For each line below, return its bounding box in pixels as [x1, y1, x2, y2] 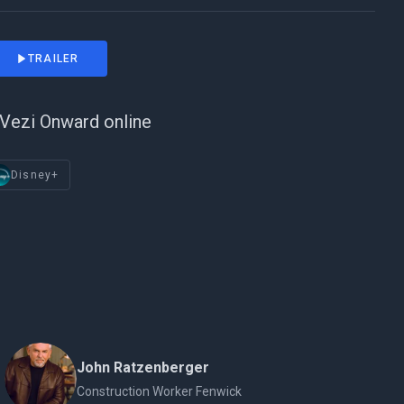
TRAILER [28, 52, 79, 65]
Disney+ [11, 169, 60, 181]
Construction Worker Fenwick [77, 384, 243, 399]
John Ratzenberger [77, 359, 210, 376]
